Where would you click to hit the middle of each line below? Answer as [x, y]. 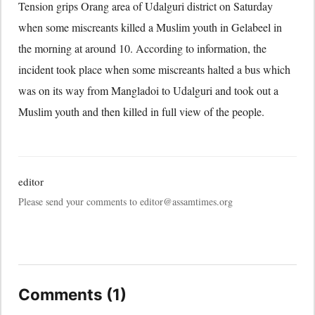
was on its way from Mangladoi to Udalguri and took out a [148, 90]
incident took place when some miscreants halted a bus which [154, 69]
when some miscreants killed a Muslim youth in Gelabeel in [150, 27]
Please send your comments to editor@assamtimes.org [126, 201]
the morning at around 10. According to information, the [142, 48]
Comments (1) [72, 294]
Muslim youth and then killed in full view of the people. [141, 111]
